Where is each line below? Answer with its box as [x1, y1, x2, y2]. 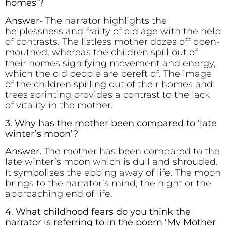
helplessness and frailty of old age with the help [5, 25, 221, 37]
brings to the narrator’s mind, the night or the [5, 178, 211, 189]
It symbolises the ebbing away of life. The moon [5, 167, 221, 179]
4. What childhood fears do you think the [5, 206, 191, 217]
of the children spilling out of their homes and [5, 78, 213, 90]
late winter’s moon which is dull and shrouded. [5, 156, 218, 168]
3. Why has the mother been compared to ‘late [5, 117, 217, 129]
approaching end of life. [5, 188, 112, 200]
